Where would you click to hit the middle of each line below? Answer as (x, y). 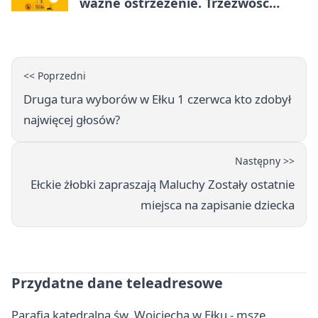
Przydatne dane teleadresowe (117, 283)
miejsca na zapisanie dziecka (218, 204)
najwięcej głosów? (72, 119)
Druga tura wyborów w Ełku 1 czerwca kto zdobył (157, 99)
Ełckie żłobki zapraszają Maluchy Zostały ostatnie (163, 184)
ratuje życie (116, 20)
